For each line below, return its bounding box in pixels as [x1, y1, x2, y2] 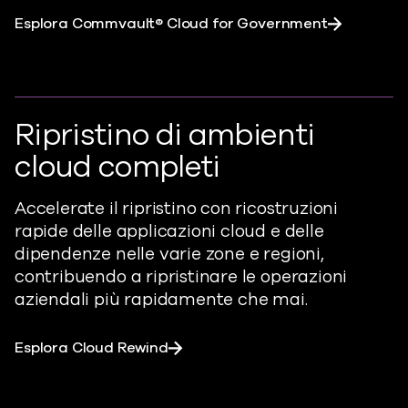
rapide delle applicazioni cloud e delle [15, 219, 324, 243]
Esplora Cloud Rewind [15, 337, 168, 358]
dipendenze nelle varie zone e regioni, [15, 241, 324, 266]
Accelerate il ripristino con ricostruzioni [15, 196, 339, 220]
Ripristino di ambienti [15, 114, 315, 156]
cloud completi [15, 146, 220, 188]
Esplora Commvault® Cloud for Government [15, 13, 328, 34]
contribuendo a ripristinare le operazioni [15, 264, 348, 289]
